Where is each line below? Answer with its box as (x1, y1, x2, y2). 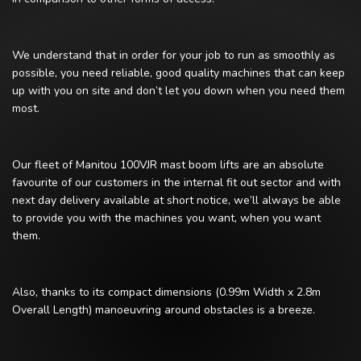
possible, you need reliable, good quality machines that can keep (12, 65, 345, 81)
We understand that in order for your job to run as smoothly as (12, 48, 335, 64)
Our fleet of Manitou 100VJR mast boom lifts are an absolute (12, 157, 324, 173)
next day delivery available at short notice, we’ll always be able (12, 193, 341, 209)
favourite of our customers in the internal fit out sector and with (12, 175, 341, 191)
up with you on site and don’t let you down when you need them (12, 83, 345, 99)
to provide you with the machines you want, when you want (12, 210, 321, 226)
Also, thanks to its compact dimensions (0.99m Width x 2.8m (12, 284, 321, 301)
